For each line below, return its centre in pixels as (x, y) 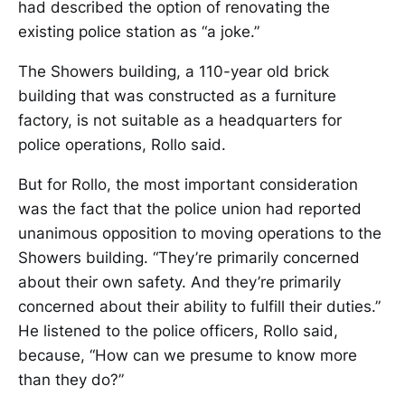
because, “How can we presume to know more (188, 356)
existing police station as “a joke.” (139, 32)
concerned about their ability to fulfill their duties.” (199, 307)
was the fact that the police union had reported (190, 209)
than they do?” (71, 380)
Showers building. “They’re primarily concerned (189, 258)
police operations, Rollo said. (122, 145)
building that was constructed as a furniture (177, 96)
